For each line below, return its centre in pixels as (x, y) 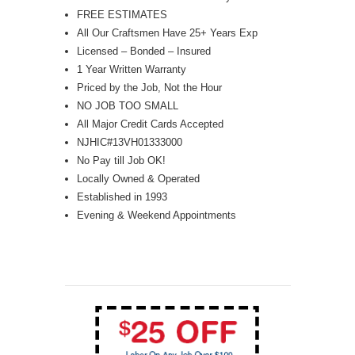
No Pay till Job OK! (121, 160)
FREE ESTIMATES (122, 14)
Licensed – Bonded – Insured (143, 51)
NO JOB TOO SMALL (127, 105)
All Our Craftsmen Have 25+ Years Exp (167, 32)
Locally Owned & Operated (138, 178)
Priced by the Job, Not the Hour (149, 87)
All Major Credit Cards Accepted (150, 124)
